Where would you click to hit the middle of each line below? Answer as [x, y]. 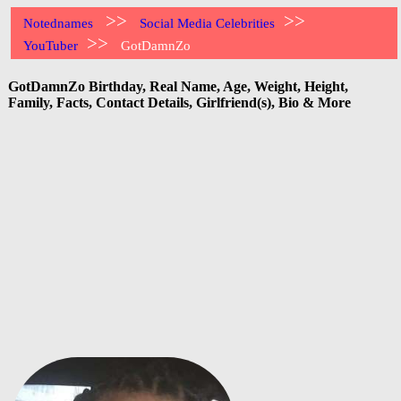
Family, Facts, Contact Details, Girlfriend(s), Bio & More [179, 102]
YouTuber [51, 46]
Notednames [59, 23]
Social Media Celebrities [208, 23]
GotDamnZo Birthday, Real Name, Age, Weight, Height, [178, 86]
